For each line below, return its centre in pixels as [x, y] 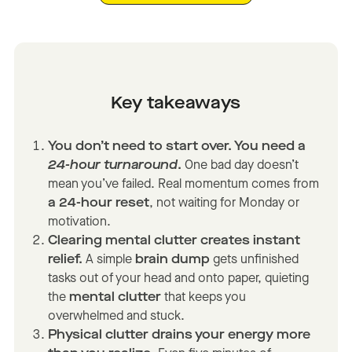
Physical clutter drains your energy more [180, 335]
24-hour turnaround [113, 165]
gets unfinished [255, 260]
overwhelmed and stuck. [121, 316]
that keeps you [204, 297]
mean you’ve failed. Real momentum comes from [184, 184]
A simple [111, 260]
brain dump [173, 260]
